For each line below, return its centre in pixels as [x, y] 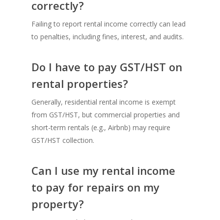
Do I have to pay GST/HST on [107, 67]
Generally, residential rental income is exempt [104, 102]
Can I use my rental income [103, 171]
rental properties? [80, 84]
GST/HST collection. [63, 140]
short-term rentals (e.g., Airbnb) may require [101, 128]
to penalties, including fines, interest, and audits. [108, 37]
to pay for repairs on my [96, 187]
